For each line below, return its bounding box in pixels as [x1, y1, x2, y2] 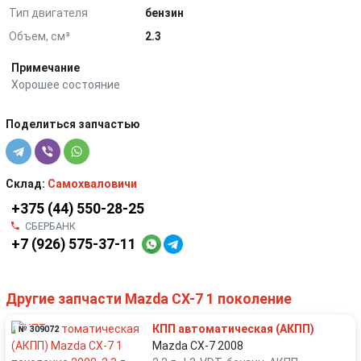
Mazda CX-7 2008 [152, 338, 243, 352]
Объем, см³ [9, 29, 71, 43]
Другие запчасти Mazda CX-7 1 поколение [6, 290, 292, 307]
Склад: [6, 176, 48, 190]
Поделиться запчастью [6, 117, 140, 131]
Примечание [11, 60, 80, 74]
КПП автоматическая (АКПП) [152, 322, 314, 335]
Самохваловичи [48, 176, 137, 190]
